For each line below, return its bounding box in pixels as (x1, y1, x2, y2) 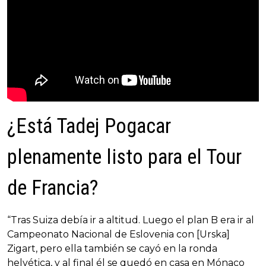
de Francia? (7, 176, 98, 201)
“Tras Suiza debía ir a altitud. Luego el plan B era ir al (7, 214, 254, 226)
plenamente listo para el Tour (7, 145, 242, 170)
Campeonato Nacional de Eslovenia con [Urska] (7, 229, 230, 240)
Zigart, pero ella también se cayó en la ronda (7, 243, 217, 255)
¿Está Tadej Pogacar (7, 114, 171, 139)
